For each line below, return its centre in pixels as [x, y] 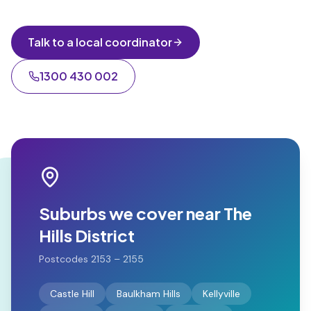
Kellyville [221, 294]
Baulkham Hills [149, 294]
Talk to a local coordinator [100, 42]
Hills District [87, 235]
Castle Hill [72, 294]
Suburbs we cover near [131, 213]
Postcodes [65, 259]
